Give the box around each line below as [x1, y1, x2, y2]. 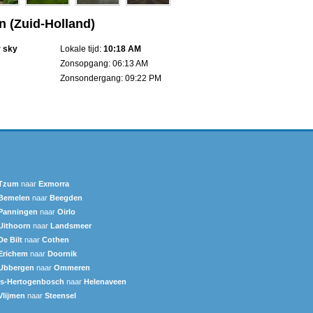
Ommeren [54, 263, 90, 272]
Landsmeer [50, 221, 92, 230]
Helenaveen [84, 277, 126, 286]
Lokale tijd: [60, 43, 103, 54]
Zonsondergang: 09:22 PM [60, 73, 161, 83]
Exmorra [38, 179, 69, 188]
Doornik [48, 249, 77, 258]
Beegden [50, 193, 82, 202]
